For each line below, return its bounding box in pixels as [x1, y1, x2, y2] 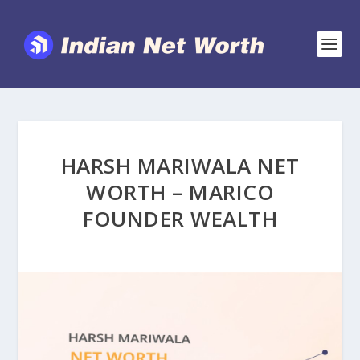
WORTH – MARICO [86, 178, 274, 207]
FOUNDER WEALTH [83, 204, 277, 233]
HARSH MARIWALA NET [60, 151, 300, 180]
